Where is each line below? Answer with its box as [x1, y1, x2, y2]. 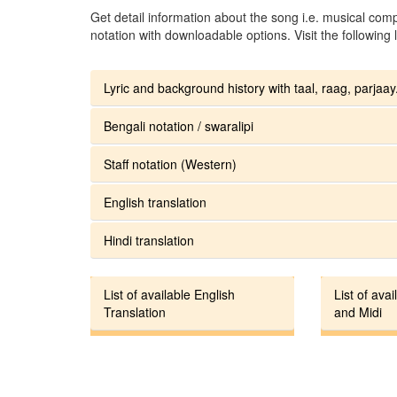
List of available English [104, 284, 235, 303]
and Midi [333, 302, 382, 321]
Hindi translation [104, 230, 194, 249]
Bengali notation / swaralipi [104, 116, 253, 135]
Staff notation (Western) [104, 154, 237, 173]
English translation [104, 192, 206, 211]
